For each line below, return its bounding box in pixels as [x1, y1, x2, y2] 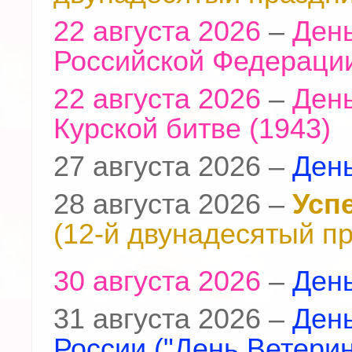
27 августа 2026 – [53, 151, 292, 183]
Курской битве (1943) [53, 113, 331, 145]
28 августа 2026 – [53, 189, 292, 221]
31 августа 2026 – [53, 303, 292, 335]
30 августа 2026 [53, 266, 261, 298]
